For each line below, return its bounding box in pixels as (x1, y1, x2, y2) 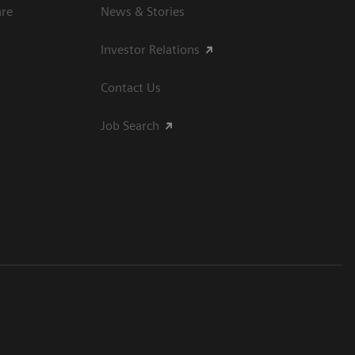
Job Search (101, 117, 159, 133)
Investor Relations (101, 41, 200, 57)
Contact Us (101, 79, 161, 95)
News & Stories (101, 3, 185, 19)
